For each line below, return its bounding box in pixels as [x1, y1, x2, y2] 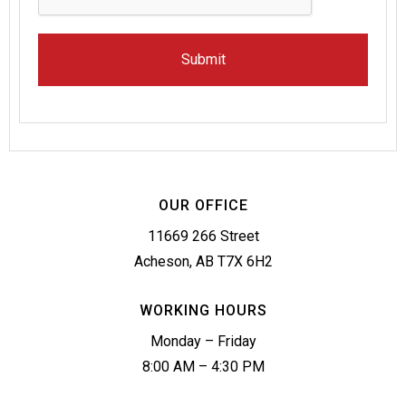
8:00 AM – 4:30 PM [141, 358, 265, 376]
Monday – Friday [150, 333, 256, 351]
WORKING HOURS [139, 302, 267, 320]
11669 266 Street [147, 227, 259, 246]
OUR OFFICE [158, 197, 248, 215]
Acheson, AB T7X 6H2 [133, 253, 273, 271]
